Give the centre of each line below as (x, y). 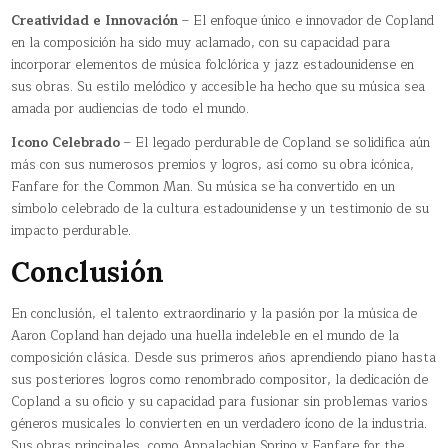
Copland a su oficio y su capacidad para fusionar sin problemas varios (220, 402)
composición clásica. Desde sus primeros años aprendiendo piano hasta (224, 358)
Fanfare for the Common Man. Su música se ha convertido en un (203, 186)
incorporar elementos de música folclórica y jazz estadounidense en (213, 64)
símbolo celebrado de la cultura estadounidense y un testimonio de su (220, 208)
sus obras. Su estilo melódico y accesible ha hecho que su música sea (218, 86)
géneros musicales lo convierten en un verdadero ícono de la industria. (219, 424)
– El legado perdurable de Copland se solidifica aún (275, 142)
